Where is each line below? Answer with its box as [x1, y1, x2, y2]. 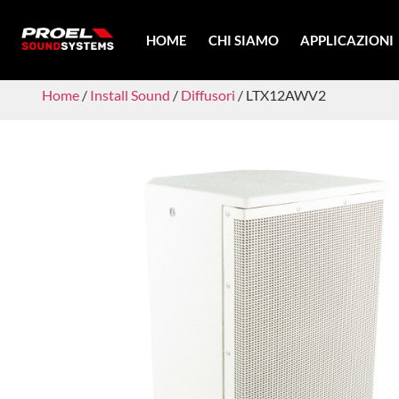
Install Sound [90, 86, 170, 103]
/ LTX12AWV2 [235, 86, 326, 103]
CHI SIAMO [208, 32, 280, 48]
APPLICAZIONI [300, 32, 395, 48]
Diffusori [181, 86, 235, 103]
